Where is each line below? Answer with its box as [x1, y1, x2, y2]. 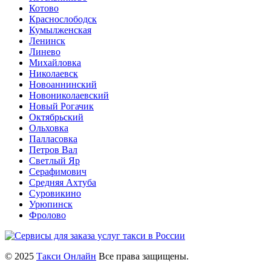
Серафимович [29, 166, 87, 177]
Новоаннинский [29, 79, 97, 90]
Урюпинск [29, 198, 73, 209]
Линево [29, 46, 60, 57]
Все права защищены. [96, 250, 189, 261]
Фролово [29, 209, 66, 220]
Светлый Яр [29, 155, 80, 166]
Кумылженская [29, 24, 91, 35]
